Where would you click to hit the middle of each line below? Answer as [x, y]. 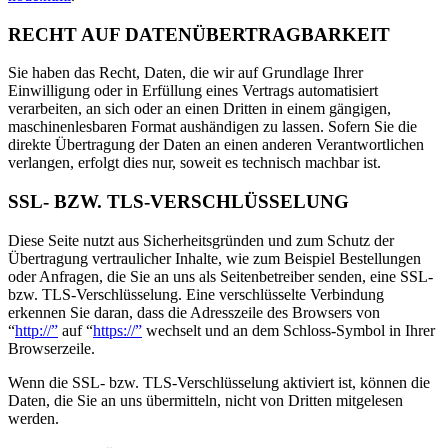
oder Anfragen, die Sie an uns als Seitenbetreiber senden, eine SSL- [220, 276]
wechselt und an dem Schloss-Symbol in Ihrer [288, 330]
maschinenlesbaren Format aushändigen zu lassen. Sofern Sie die [212, 127]
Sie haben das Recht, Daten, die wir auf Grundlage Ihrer [185, 73]
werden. [33, 418]
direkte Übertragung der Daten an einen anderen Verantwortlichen [216, 145]
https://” [117, 330]
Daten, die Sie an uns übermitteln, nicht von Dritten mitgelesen [205, 400]
